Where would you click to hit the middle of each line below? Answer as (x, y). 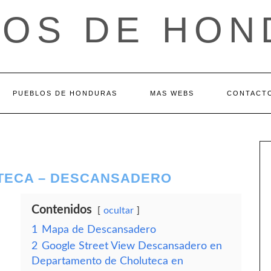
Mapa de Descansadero (99, 230)
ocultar (119, 211)
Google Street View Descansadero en (132, 246)
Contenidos (62, 210)
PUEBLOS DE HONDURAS (65, 93)
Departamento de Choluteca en (107, 261)
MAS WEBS (172, 93)
